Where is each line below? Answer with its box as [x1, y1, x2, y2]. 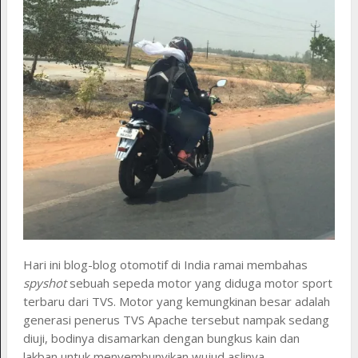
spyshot [22, 275, 66, 292]
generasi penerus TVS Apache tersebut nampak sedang [22, 312, 329, 328]
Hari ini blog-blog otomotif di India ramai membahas [22, 257, 308, 273]
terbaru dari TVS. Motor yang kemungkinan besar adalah [22, 293, 330, 310]
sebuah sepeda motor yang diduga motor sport [66, 275, 332, 292]
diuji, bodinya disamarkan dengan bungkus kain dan [22, 330, 300, 347]
